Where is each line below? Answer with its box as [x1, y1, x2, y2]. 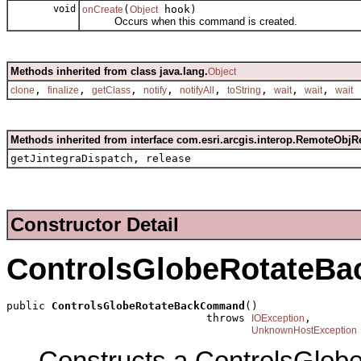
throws [6, 311, 251, 324]
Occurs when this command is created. [82, 15, 297, 28]
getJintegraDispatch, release [10, 152, 191, 165]
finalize [48, 85, 79, 97]
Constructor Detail [10, 213, 179, 235]
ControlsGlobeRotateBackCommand [52, 299, 245, 312]
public [6, 299, 52, 312]
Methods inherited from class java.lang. [10, 65, 208, 78]
